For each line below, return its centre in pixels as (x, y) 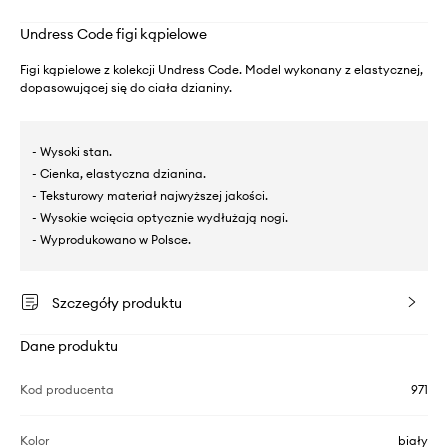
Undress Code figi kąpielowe (113, 34)
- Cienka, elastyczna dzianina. (119, 173)
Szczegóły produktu (117, 303)
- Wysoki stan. (72, 151)
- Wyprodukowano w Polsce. (111, 239)
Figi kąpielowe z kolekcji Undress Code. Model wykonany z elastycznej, (221, 69)
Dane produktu (69, 346)
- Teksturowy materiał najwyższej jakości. (150, 195)
